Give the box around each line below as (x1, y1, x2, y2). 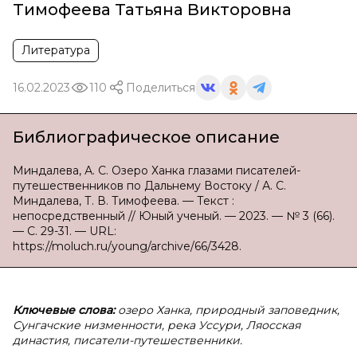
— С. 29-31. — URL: (13, 224, 116, 238)
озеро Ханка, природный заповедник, (118, 303, 339, 317)
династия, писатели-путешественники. (13, 333, 242, 347)
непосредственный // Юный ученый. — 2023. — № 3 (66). (13, 209, 335, 223)
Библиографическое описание (13, 127, 280, 147)
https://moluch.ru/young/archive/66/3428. (13, 239, 241, 253)
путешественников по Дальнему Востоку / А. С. (13, 178, 286, 193)
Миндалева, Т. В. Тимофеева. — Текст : (13, 194, 234, 208)
